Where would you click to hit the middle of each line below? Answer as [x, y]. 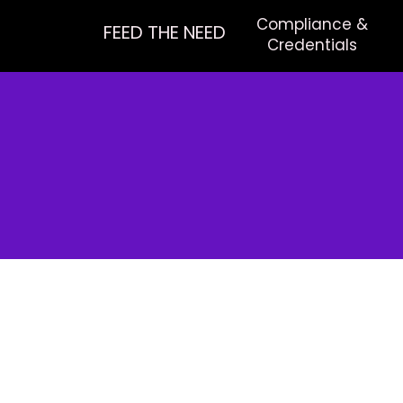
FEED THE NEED [165, 32]
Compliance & [313, 24]
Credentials [313, 45]
